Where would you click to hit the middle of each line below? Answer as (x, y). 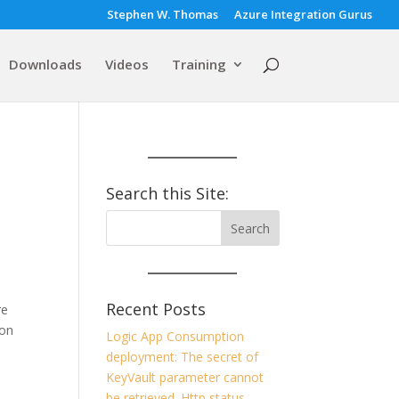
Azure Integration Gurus (303, 14)
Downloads (45, 64)
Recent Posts (156, 309)
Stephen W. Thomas (163, 14)
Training (199, 64)
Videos (126, 64)
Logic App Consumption (175, 336)
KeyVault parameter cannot (185, 377)
